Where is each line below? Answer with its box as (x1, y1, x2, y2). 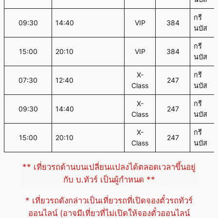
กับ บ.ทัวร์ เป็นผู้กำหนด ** (63, 175, 155, 185)
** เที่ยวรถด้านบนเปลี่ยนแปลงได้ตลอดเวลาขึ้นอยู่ (22, 162, 196, 172)
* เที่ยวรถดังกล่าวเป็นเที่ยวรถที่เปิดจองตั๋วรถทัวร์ (25, 195, 193, 205)
